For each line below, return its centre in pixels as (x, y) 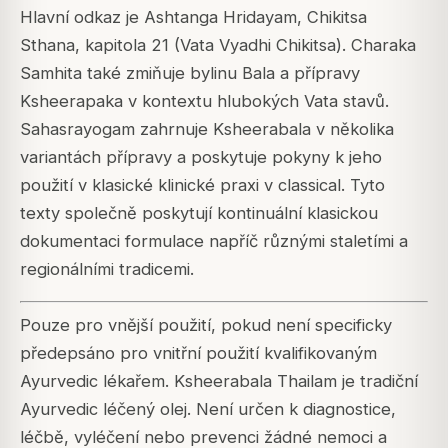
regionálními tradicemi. (107, 268)
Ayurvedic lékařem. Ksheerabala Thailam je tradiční (219, 380)
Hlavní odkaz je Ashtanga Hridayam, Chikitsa (193, 16)
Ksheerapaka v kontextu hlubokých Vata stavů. (204, 100)
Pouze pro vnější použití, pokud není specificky (206, 324)
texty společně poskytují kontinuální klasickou (199, 212)
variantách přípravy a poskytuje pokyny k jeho (201, 156)
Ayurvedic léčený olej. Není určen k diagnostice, (208, 408)
